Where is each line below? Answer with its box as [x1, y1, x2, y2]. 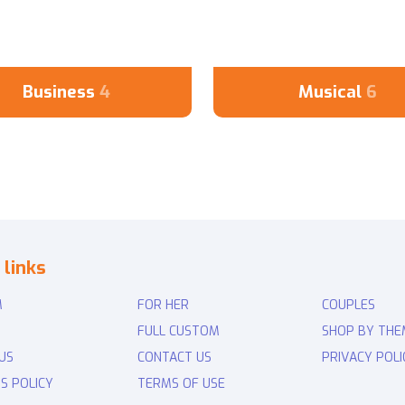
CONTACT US [137, 348, 212, 366]
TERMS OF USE [137, 374, 225, 392]
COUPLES [321, 296, 375, 314]
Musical [298, 80, 367, 104]
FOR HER [137, 296, 189, 314]
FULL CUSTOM [137, 322, 220, 340]
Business [23, 80, 100, 104]
